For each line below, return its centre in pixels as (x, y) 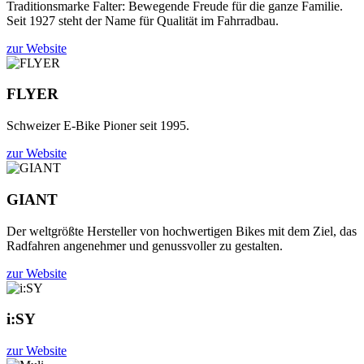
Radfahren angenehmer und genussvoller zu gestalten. (145, 245)
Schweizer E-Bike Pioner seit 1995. (98, 126)
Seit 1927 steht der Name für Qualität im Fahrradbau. (143, 20)
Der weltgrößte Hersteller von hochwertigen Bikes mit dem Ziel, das (182, 231)
